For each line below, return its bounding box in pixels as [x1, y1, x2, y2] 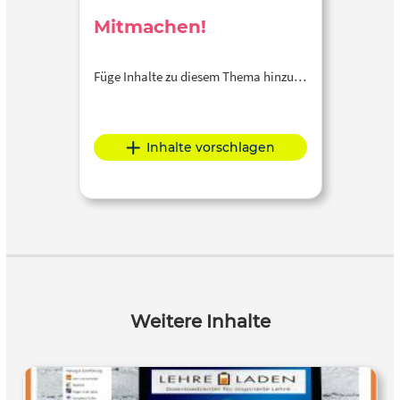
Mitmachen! [93, 16, 206, 38]
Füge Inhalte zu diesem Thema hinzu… [93, 67, 306, 85]
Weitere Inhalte [129, 311, 271, 333]
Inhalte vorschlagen [146, 139, 275, 156]
